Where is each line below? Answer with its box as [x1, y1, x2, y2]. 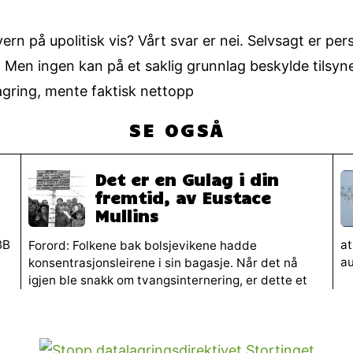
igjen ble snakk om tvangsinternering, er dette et [28, 272, 307, 288]
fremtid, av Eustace [94, 187, 271, 208]
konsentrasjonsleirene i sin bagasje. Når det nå [28, 255, 298, 270]
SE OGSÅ [128, 117, 225, 141]
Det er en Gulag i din [94, 169, 279, 190]
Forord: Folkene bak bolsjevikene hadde [28, 237, 257, 253]
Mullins [94, 205, 158, 226]
